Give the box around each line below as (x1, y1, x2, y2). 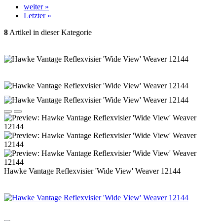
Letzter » (24, 11, 51, 20)
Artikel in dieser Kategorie (8, 28, 92, 37)
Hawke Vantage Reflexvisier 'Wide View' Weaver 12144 (4, 167, 181, 175)
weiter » (24, 2, 49, 11)
